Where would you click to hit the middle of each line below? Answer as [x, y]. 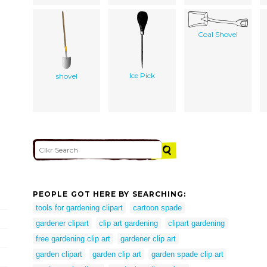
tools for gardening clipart [79, 207]
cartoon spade [157, 207]
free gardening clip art [73, 238]
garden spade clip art [187, 254]
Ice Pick [142, 75]
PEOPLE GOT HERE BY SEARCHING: [110, 194]
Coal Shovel [218, 34]
